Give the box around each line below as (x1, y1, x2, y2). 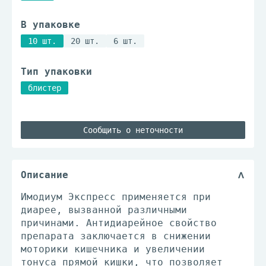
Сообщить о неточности (83, 125, 183, 135)
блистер (28, 83, 61, 93)
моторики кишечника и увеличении (21, 243, 205, 255)
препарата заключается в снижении (21, 230, 211, 242)
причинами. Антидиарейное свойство (21, 217, 217, 229)
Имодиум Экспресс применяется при (21, 191, 211, 202)
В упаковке (21, 19, 80, 30)
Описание (21, 169, 68, 180)
